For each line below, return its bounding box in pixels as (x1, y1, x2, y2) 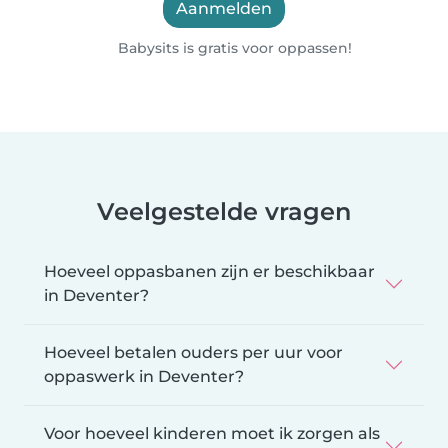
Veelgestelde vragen (97, 196, 351, 226)
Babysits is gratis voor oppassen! (113, 38, 352, 57)
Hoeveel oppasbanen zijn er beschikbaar (44, 261, 375, 281)
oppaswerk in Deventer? (44, 366, 244, 386)
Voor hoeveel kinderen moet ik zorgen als (44, 423, 380, 443)
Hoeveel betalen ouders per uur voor (44, 342, 343, 362)
